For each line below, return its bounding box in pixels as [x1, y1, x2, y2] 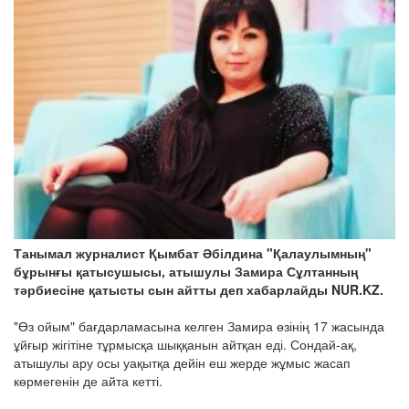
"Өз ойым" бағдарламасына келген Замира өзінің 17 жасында [14, 317, 384, 336]
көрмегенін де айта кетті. [14, 372, 163, 391]
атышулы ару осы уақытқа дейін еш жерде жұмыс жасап [14, 353, 351, 372]
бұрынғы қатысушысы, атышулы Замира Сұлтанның [14, 262, 358, 281]
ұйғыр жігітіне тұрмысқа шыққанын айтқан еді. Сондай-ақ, [14, 335, 357, 354]
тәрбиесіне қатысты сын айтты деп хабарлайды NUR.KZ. [14, 280, 383, 299]
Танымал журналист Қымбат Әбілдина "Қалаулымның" [14, 244, 372, 263]
